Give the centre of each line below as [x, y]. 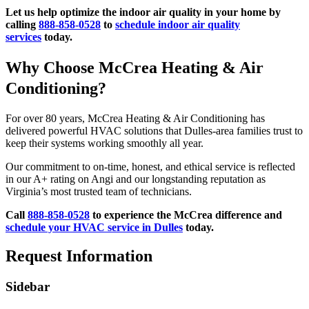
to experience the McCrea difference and [186, 215]
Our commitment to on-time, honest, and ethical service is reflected [150, 166]
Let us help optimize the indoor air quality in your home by [143, 12]
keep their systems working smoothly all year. [104, 143]
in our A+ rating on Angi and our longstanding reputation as [136, 179]
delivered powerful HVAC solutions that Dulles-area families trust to [154, 130]
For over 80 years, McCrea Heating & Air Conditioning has [135, 118]
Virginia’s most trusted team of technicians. [99, 191]
